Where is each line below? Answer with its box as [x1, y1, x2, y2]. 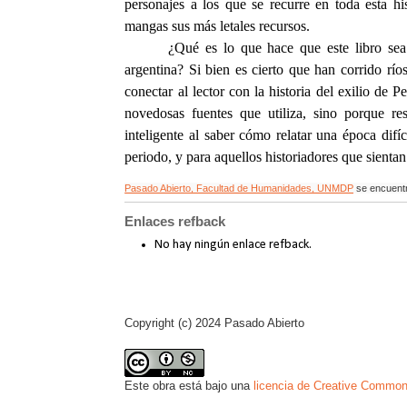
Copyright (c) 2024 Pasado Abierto [124, 315, 305, 330]
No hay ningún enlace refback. [154, 238, 313, 253]
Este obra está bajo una [124, 378, 254, 392]
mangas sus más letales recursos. [124, 17, 311, 34]
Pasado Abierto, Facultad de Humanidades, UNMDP [124, 183, 354, 194]
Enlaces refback [124, 213, 226, 229]
